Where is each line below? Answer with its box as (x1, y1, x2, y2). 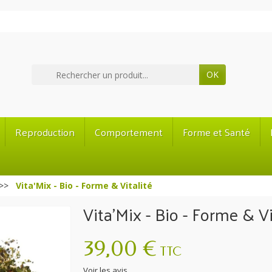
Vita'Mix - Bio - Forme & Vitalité (16, 180, 152, 192)
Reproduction (15, 123, 75, 141)
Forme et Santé (183, 123, 250, 141)
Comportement (95, 123, 163, 141)
